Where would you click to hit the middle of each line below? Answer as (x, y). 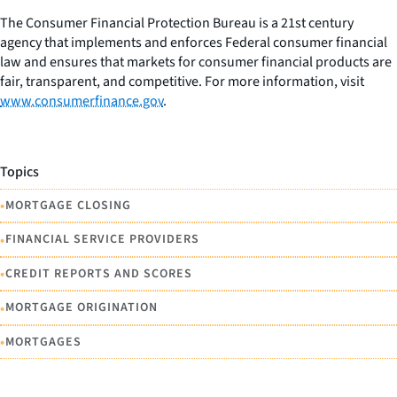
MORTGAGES (43, 342)
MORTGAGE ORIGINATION (82, 308)
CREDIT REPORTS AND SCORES (99, 273)
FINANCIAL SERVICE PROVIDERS (102, 240)
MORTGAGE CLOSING (68, 205)
